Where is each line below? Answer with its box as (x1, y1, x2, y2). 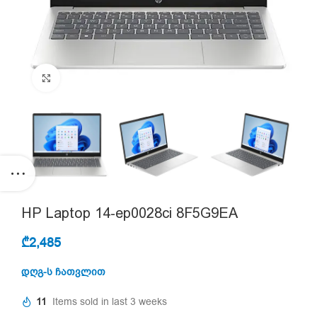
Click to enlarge (60, 71, 124, 83)
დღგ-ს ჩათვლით (21, 265, 105, 279)
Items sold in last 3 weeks (52, 295, 167, 309)
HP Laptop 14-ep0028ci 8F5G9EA (21, 204, 238, 221)
